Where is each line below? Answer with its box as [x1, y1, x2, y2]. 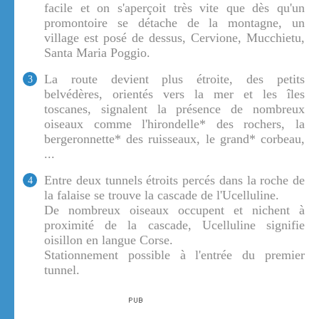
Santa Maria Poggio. [44, 46, 150, 61]
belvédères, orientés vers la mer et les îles [44, 87, 305, 102]
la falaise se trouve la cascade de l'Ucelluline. [44, 188, 279, 203]
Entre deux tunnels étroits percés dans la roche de [44, 173, 305, 188]
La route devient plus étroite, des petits [44, 72, 305, 87]
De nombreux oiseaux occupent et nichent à [44, 203, 305, 218]
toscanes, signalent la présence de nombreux [44, 102, 305, 117]
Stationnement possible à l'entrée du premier [44, 248, 305, 263]
